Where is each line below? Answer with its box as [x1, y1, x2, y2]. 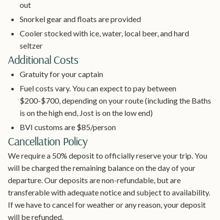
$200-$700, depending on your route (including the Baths [20, 95, 211, 105]
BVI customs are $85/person [20, 122, 116, 132]
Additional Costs [8, 52, 79, 67]
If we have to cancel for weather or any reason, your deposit [8, 199, 206, 209]
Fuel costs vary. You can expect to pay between [20, 83, 176, 93]
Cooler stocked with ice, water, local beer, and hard [20, 28, 189, 38]
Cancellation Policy [8, 133, 87, 148]
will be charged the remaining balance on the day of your [8, 163, 195, 172]
